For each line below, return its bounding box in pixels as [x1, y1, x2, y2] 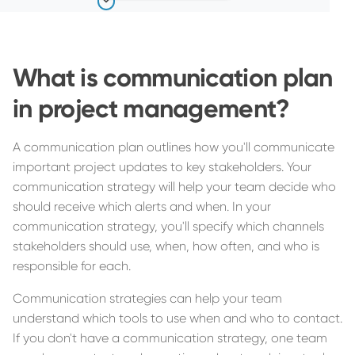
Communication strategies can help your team [13, 291, 282, 307]
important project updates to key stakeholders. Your [13, 159, 311, 175]
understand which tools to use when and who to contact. [13, 311, 342, 326]
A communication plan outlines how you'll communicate [13, 139, 334, 155]
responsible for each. [13, 258, 131, 274]
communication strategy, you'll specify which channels [13, 219, 324, 235]
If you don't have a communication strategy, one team [13, 330, 327, 346]
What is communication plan [13, 63, 333, 94]
